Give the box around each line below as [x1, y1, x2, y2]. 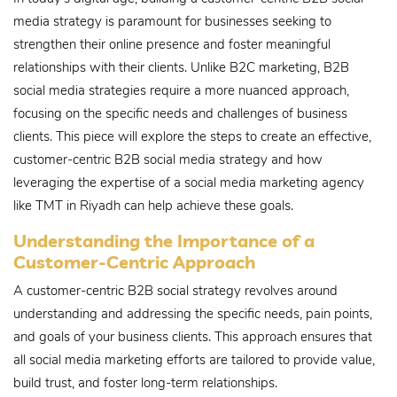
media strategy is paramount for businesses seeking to [13, 12, 331, 30]
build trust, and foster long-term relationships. [13, 374, 277, 392]
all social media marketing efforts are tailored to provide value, [13, 351, 375, 369]
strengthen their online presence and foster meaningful [13, 35, 331, 53]
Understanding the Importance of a [13, 229, 315, 252]
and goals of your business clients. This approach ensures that [13, 328, 372, 346]
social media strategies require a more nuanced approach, [13, 81, 349, 99]
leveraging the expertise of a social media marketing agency [13, 173, 364, 191]
